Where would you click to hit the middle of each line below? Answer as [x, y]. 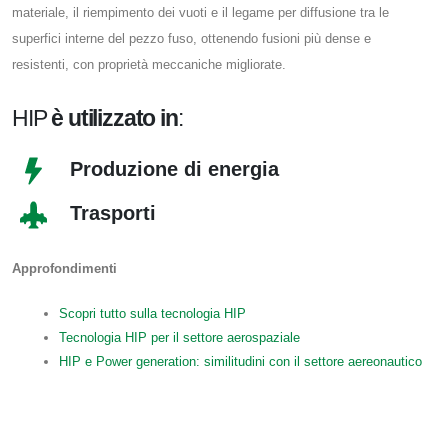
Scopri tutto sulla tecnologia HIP [152, 314]
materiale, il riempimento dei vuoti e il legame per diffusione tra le [200, 12]
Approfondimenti [64, 269]
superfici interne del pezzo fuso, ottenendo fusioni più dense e [191, 38]
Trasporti [113, 212]
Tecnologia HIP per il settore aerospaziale [179, 338]
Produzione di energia [175, 169]
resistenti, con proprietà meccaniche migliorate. [149, 64]
